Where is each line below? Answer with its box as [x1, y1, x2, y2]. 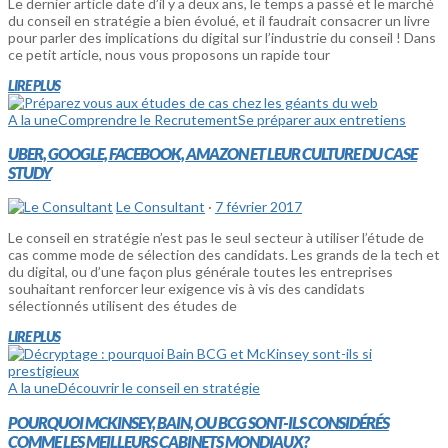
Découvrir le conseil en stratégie [58, 379, 260, 397]
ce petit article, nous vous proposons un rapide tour [8, 45, 330, 63]
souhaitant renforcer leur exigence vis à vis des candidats [8, 280, 365, 298]
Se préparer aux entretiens [238, 110, 406, 128]
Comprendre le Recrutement [58, 110, 238, 128]
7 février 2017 [215, 198, 302, 216]
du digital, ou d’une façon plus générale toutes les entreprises [8, 263, 393, 281]
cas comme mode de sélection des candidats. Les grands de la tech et [8, 246, 440, 264]
